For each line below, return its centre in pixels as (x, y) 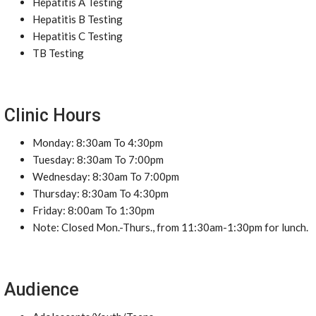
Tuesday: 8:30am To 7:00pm (98, 159)
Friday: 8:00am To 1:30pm (93, 210)
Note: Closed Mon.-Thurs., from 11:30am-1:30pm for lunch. (170, 227)
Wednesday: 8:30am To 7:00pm (106, 176)
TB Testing (58, 53)
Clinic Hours (53, 115)
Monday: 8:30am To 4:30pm (98, 142)
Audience (42, 290)
